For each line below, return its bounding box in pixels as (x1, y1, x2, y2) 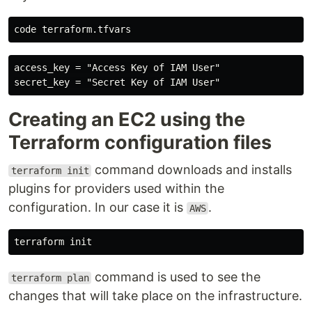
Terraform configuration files (8, 131, 272, 154)
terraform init (10, 165, 89, 176)
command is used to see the (91, 270, 261, 284)
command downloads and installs (91, 162, 292, 177)
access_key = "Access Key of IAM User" (14, 62, 220, 73)
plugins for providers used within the (8, 181, 224, 196)
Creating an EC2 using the (8, 108, 245, 131)
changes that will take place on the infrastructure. (8, 288, 302, 303)
